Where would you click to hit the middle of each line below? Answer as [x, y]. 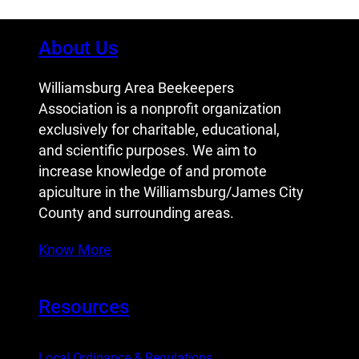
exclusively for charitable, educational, [159, 130]
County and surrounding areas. [136, 214]
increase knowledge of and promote [153, 172]
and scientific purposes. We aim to [147, 151]
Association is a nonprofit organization [160, 109]
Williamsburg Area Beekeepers [136, 89]
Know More [75, 250]
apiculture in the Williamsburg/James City [171, 193]
